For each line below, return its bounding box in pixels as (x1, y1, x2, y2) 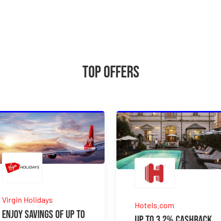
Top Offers (82, 63, 139, 83)
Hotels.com (135, 200, 175, 210)
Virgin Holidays (2, 195, 53, 205)
